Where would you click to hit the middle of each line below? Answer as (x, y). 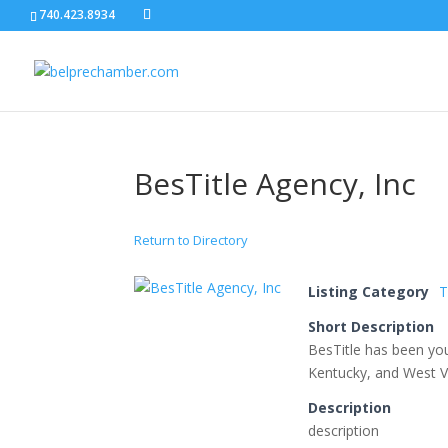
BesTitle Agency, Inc (275, 183)
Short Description (371, 326)
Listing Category (369, 291)
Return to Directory (191, 240)
